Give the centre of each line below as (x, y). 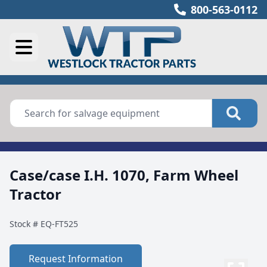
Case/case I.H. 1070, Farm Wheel (124, 175)
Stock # (25, 224)
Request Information (76, 259)
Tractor (35, 194)
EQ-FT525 (59, 224)
